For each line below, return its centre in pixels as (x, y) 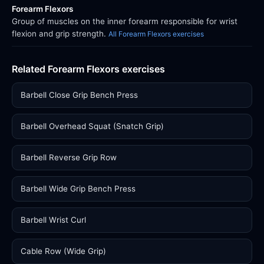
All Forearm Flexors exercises (156, 34)
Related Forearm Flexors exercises (88, 69)
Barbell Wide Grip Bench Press (78, 189)
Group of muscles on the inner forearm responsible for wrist (125, 21)
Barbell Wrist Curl (53, 220)
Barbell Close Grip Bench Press (79, 95)
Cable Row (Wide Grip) (63, 251)
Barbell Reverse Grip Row (69, 157)
